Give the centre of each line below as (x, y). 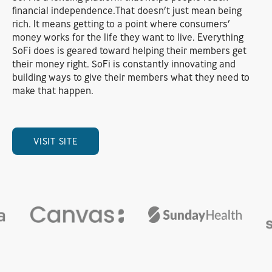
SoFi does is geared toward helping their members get (129, 50)
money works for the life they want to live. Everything (128, 37)
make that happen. (53, 90)
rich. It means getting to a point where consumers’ (121, 23)
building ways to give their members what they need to (131, 77)
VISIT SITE (56, 141)
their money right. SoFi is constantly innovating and (124, 63)
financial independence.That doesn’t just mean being (127, 10)
